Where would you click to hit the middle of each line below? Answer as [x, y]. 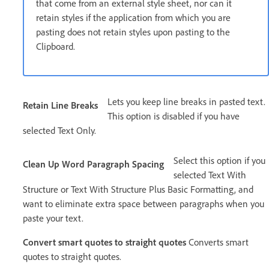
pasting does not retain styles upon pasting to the [133, 32]
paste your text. [53, 218]
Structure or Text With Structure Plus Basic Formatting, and [138, 189]
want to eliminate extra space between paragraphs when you [144, 204]
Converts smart [217, 242]
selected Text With [210, 175]
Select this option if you [219, 161]
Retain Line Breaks [60, 105]
